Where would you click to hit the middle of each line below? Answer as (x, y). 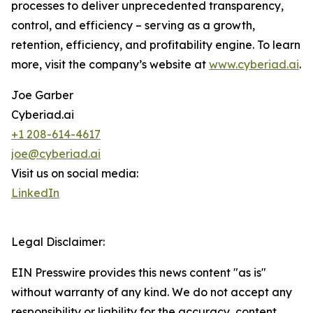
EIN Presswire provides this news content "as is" (139, 273)
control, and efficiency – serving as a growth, (133, 26)
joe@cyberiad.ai (56, 154)
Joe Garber (42, 95)
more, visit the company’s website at (110, 65)
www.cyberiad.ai (254, 65)
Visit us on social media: (75, 174)
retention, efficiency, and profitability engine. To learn (156, 45)
